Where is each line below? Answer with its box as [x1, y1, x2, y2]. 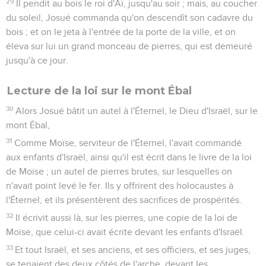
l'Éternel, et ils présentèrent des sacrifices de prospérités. [6, 195, 242, 205]
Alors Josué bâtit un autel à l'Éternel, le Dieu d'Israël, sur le [15, 106, 258, 116]
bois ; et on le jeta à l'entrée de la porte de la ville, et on [6, 27, 236, 37]
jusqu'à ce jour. [6, 55, 68, 65]
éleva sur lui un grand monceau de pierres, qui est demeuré [6, 41, 252, 51]
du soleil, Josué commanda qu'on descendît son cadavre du [6, 12, 253, 23]
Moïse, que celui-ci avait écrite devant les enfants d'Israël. [6, 227, 245, 237]
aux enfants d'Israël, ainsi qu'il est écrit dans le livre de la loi [6, 152, 252, 162]
